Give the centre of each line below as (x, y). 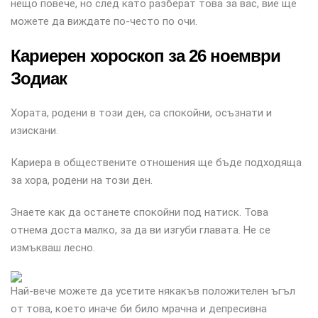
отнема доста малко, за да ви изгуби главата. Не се (141, 230)
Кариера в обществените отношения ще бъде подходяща (156, 163)
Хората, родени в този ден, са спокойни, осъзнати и (141, 113)
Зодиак (39, 78)
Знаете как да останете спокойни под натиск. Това (139, 212)
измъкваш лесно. (53, 248)
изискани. (34, 131)
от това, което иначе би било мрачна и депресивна (139, 309)
